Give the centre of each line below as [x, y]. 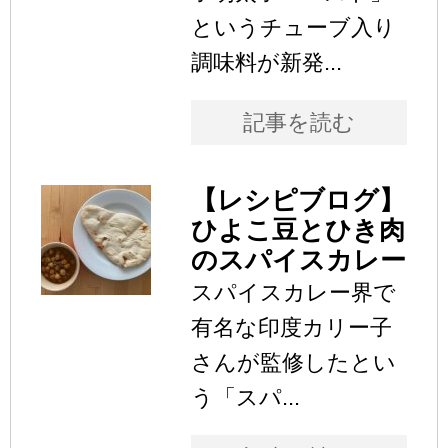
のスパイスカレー [298, 259]
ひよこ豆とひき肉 [298, 229]
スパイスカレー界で [293, 292]
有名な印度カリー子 [291, 327]
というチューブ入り [293, 27]
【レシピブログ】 [298, 199]
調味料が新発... [266, 62]
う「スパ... [245, 397]
